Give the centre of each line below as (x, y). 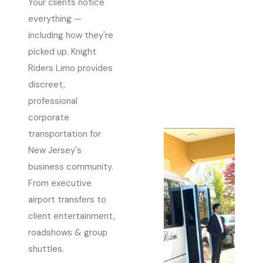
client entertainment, (72, 216)
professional (53, 101)
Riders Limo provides (70, 68)
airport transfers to (67, 200)
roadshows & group (68, 232)
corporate (49, 117)
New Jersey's (55, 150)
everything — (55, 19)
